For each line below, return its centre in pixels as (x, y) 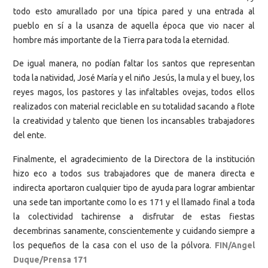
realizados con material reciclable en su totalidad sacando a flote (134, 107)
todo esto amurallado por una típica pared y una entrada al (134, 11)
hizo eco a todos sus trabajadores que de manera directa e (134, 173)
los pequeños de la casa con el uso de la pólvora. (114, 245)
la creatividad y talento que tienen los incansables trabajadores (134, 121)
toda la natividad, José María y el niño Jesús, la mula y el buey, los (134, 78)
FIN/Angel (235, 245)
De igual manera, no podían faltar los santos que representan (134, 64)
